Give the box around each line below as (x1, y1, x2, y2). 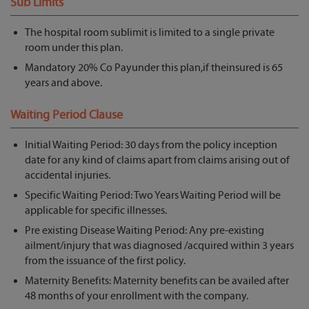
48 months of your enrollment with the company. (25, 290, 248, 303)
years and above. (25, 77, 102, 90)
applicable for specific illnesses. (25, 204, 167, 217)
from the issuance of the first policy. (25, 255, 186, 268)
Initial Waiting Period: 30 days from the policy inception (25, 139, 277, 152)
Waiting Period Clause (10, 108, 123, 123)
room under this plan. (25, 41, 123, 54)
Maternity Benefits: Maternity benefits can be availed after (25, 275, 289, 288)
